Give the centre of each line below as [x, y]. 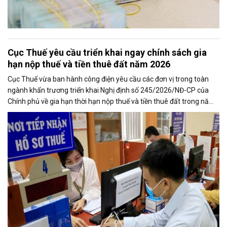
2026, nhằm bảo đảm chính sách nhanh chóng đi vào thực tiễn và [110, 112]
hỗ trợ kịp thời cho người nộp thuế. [61, 123]
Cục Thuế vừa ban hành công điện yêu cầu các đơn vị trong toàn [108, 79]
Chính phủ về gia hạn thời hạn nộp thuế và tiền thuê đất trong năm [111, 101]
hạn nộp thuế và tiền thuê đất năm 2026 [89, 64]
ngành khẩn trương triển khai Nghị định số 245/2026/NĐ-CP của [108, 90]
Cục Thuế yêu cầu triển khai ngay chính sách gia [107, 52]
